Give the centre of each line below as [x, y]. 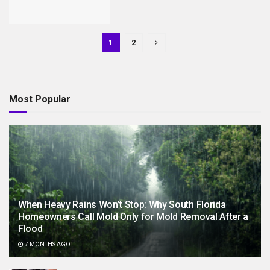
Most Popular [40, 99]
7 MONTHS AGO [47, 245]
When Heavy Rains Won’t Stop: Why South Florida [122, 205]
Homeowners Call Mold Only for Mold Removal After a [133, 217]
